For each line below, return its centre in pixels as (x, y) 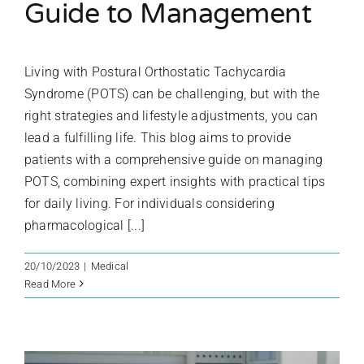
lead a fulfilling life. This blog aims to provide (158, 137)
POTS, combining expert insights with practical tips (175, 181)
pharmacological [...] (85, 225)
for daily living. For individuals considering (149, 203)
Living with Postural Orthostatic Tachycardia (156, 71)
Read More (50, 284)
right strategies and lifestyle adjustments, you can (171, 115)
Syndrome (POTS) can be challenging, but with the (172, 93)
